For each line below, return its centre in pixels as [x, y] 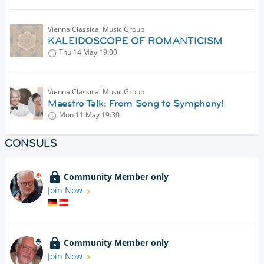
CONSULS [31, 143]
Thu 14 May [78, 52]
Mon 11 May [79, 115]
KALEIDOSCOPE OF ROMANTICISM [135, 41]
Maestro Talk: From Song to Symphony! [136, 103]
